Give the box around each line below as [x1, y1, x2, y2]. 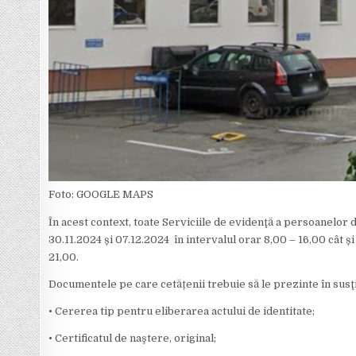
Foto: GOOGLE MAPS [48, 188, 154, 200]
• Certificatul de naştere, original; [48, 332, 217, 344]
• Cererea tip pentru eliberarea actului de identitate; [48, 305, 315, 317]
